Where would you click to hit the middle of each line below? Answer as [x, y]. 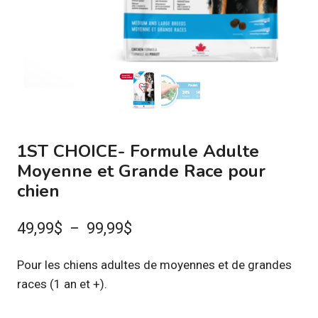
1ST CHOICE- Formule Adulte [138, 152]
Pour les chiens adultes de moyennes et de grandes [154, 264]
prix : [147, 275]
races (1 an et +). [62, 284]
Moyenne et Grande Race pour [141, 171]
